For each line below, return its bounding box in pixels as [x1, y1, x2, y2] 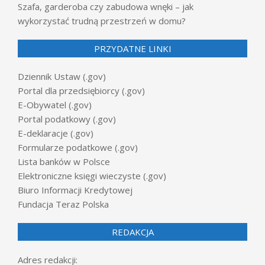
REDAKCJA [111, 225, 154, 238]
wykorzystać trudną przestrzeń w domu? [18, 14, 186, 27]
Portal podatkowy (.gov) [18, 112, 116, 125]
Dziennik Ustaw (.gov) [18, 70, 106, 82]
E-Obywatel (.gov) [18, 98, 92, 111]
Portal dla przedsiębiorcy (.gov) [18, 84, 145, 96]
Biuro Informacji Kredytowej [18, 183, 132, 196]
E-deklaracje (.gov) [18, 127, 93, 139]
